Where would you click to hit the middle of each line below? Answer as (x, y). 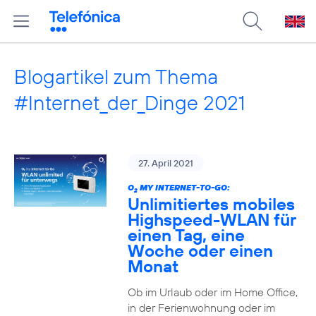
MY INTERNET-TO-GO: (183, 187)
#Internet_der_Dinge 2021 (129, 103)
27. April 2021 (165, 163)
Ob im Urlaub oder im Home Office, (212, 292)
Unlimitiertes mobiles (211, 204)
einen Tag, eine (186, 235)
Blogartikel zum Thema (116, 77)
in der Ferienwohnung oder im (201, 308)
